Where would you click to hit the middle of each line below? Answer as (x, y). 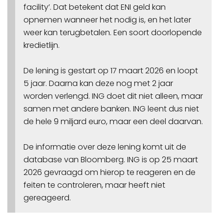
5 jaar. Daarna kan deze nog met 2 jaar (98, 84)
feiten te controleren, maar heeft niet (94, 185)
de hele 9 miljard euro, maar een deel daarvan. (113, 122)
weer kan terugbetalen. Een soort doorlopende (112, 33)
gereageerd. (48, 198)
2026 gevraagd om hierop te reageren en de (109, 173)
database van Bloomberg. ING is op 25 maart (110, 160)
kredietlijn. (41, 45)
